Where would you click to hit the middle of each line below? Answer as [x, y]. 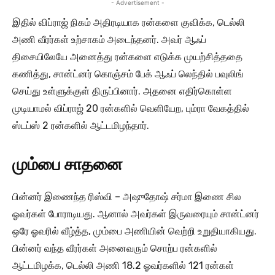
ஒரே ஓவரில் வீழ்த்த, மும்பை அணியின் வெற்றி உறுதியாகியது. [134, 231]
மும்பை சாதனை [68, 165]
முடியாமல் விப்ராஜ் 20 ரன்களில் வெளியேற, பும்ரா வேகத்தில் [131, 109]
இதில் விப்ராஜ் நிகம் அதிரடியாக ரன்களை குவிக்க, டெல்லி [129, 23]
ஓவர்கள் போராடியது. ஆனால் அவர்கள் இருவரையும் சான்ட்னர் [136, 214]
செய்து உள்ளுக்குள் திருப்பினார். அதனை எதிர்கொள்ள [122, 91]
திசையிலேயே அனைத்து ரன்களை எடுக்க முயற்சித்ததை [127, 57]
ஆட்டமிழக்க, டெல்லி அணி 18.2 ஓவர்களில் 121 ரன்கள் [123, 266]
